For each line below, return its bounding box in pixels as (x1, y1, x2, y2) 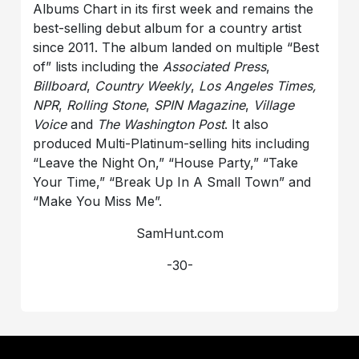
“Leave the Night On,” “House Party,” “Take (33, 154, 299, 171)
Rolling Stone (67, 96, 147, 113)
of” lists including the (33, 58, 163, 75)
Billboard (33, 77, 87, 94)
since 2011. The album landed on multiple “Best (33, 38, 320, 55)
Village (253, 96, 295, 113)
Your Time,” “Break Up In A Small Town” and (33, 173, 312, 190)
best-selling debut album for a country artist (33, 19, 302, 36)
